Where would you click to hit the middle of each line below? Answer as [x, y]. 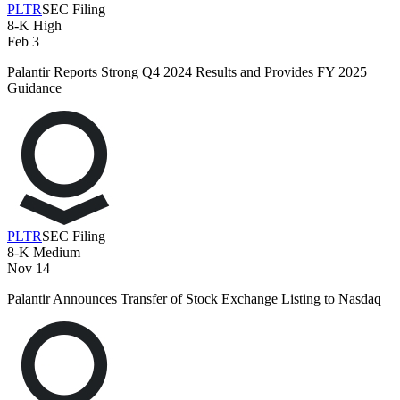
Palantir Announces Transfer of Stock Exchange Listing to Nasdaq [194, 299]
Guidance [34, 88]
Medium [55, 253]
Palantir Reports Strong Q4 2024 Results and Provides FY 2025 [187, 72]
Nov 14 [29, 269]
